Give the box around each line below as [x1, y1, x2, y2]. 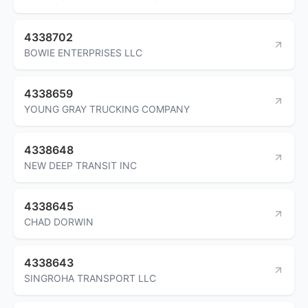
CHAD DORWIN [24, 215, 93, 228]
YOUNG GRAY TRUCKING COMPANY [24, 102, 190, 115]
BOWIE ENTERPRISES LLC [24, 46, 142, 58]
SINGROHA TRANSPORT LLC [24, 272, 156, 284]
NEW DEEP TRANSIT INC [24, 159, 137, 171]
